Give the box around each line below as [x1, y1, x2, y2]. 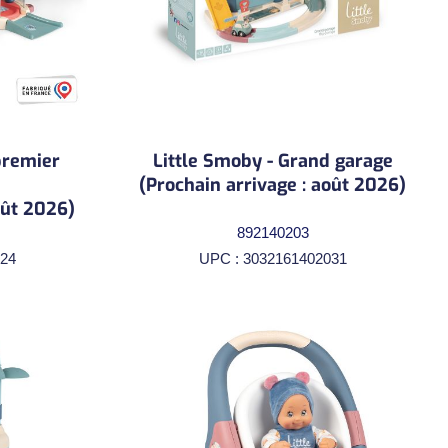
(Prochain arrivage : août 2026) [139, 172, 406, 197]
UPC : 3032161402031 [198, 249, 347, 267]
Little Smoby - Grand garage [152, 148, 393, 173]
